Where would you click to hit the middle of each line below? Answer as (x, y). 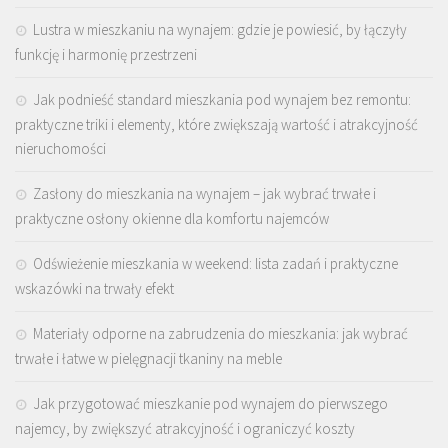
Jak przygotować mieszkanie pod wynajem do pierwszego (210, 403)
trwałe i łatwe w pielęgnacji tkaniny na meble (148, 358)
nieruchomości (60, 148)
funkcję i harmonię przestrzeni (106, 54)
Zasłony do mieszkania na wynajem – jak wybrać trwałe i (204, 193)
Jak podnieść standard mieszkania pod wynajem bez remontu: (222, 99)
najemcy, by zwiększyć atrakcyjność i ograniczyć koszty (185, 428)
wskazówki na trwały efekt (94, 288)
